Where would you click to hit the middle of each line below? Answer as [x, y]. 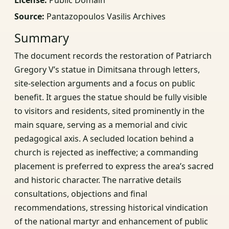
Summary [42, 38]
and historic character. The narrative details [98, 180]
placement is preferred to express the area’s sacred [114, 166]
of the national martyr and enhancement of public [111, 221]
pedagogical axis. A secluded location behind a [104, 138]
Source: [29, 16]
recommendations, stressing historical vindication [111, 207]
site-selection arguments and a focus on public [105, 83]
